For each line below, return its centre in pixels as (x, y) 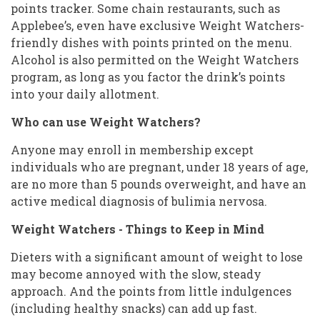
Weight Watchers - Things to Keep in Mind (137, 229)
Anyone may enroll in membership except (132, 149)
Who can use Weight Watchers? (106, 121)
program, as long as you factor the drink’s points (148, 76)
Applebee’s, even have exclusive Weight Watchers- (157, 25)
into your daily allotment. (85, 94)
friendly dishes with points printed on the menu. (151, 42)
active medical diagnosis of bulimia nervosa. (139, 201)
